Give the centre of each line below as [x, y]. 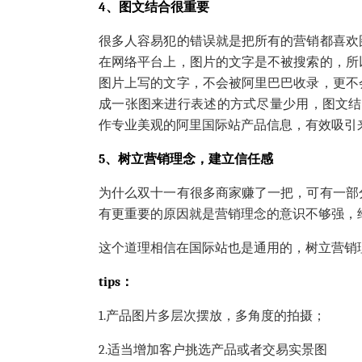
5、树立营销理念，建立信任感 [186, 160]
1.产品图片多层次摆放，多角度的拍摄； [212, 316]
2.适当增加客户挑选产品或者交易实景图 [213, 350]
